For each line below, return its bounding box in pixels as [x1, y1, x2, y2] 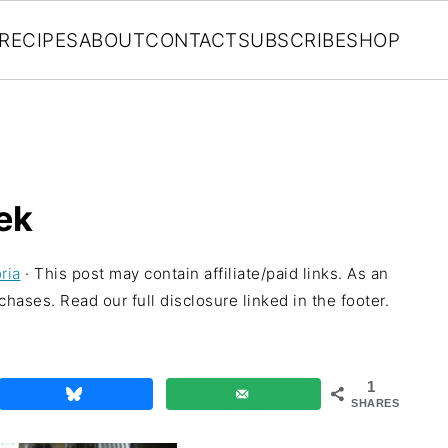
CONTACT [145, 29, 238, 52]
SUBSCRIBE [237, 29, 346, 52]
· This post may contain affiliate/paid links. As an [20, 264, 389, 283]
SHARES [351, 397, 399, 409]
